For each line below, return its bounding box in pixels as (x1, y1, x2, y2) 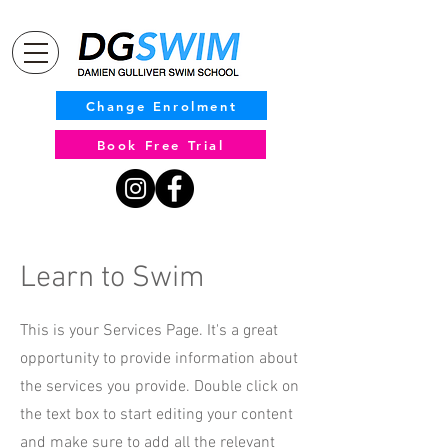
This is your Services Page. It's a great (20, 321, 278, 341)
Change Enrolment (85, 97, 238, 114)
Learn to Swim (20, 260, 219, 297)
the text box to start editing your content (20, 405, 293, 425)
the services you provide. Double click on (20, 377, 299, 397)
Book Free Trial (96, 136, 225, 153)
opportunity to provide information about (20, 349, 298, 369)
